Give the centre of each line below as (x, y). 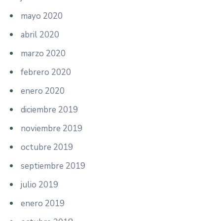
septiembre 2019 (53, 166)
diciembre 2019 (49, 110)
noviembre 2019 (52, 128)
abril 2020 (40, 35)
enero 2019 (43, 203)
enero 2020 (43, 91)
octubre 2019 (47, 147)
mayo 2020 (42, 16)
